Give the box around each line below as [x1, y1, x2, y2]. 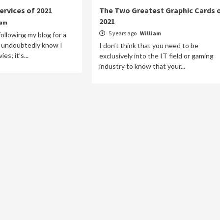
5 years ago [107, 29, 137, 37]
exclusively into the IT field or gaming [99, 51, 214, 60]
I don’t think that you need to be [99, 41, 198, 50]
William [139, 29, 161, 37]
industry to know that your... [99, 61, 185, 70]
